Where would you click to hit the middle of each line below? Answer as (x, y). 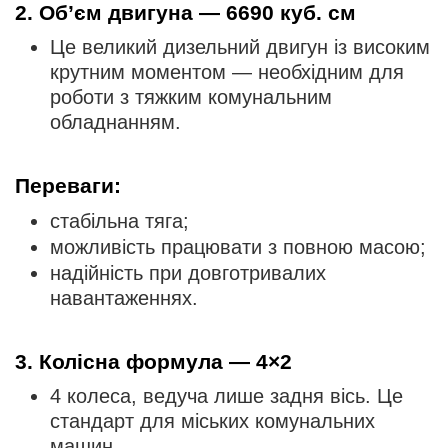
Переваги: (68, 186)
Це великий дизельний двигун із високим (240, 47)
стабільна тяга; (119, 220)
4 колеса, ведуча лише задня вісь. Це (226, 396)
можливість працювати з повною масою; (238, 246)
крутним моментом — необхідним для (227, 72)
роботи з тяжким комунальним (191, 97)
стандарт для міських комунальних (212, 421)
